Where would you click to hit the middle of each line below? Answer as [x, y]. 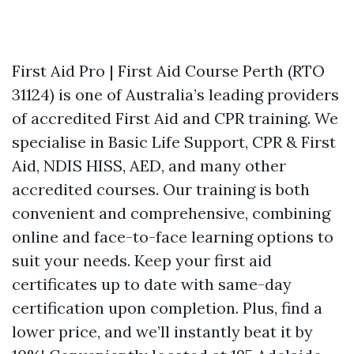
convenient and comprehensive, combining [171, 213]
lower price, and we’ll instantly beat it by [162, 331]
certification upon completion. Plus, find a [167, 308]
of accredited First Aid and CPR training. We [175, 118]
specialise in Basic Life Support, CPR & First [174, 142]
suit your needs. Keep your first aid [142, 260]
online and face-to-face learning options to [173, 237]
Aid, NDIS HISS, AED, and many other [149, 166]
